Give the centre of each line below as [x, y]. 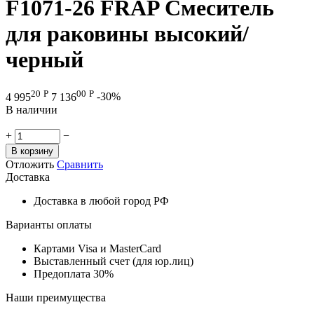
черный [45, 59]
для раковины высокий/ [127, 33]
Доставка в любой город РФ [101, 200]
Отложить [30, 164]
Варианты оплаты [49, 224]
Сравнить [80, 164]
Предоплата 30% [74, 273]
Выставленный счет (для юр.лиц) [114, 261]
